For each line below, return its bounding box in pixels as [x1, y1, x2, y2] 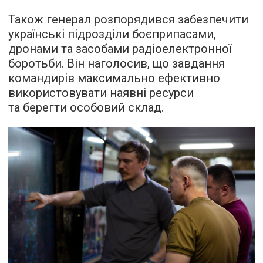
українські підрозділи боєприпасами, [8, 27, 216, 41]
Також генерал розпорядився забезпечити [8, 12, 248, 26]
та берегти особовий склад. [8, 100, 164, 114]
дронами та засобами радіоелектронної [8, 42, 231, 56]
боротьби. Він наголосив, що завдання [8, 56, 225, 70]
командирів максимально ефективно [8, 71, 220, 85]
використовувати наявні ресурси [8, 86, 194, 100]
